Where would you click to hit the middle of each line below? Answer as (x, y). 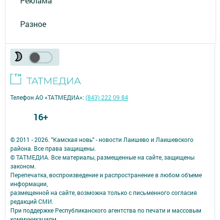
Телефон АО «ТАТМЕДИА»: (48, 97)
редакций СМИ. (32, 202)
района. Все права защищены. (53, 149)
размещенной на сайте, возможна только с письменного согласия (104, 193)
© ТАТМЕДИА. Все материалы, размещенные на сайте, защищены (102, 157)
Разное (33, 24)
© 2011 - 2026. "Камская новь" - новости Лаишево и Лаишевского (102, 140)
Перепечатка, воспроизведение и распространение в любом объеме (106, 175)
